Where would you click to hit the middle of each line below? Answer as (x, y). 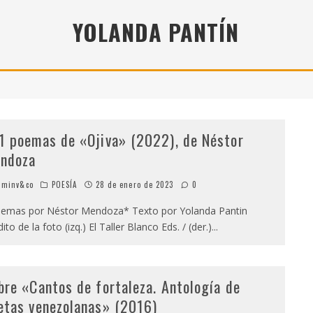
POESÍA (64, 184)
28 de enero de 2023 (134, 184)
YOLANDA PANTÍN (155, 32)
